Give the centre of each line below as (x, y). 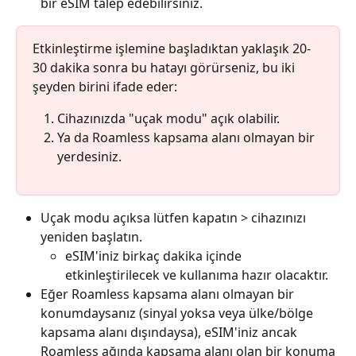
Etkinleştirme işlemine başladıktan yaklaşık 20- (172, 48)
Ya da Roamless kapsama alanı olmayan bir (188, 138)
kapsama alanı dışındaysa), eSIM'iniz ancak (170, 333)
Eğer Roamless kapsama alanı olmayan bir (169, 294)
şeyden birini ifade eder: (105, 87)
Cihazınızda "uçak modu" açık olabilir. (168, 118)
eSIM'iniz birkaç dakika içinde (155, 256)
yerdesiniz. (89, 157)
